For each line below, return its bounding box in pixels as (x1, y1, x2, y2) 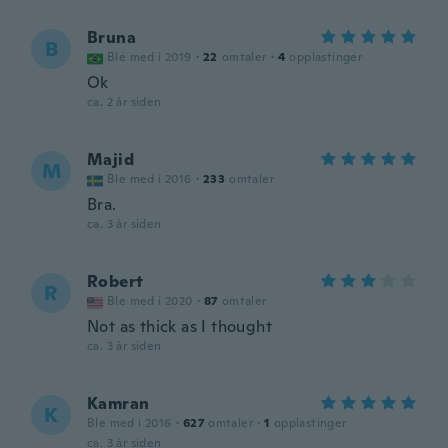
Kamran (87, 393, 150, 414)
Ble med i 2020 (107, 293, 193, 309)
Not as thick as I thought (87, 316, 272, 337)
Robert (87, 271, 144, 292)
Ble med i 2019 (107, 49, 192, 65)
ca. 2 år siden (87, 94, 162, 110)
